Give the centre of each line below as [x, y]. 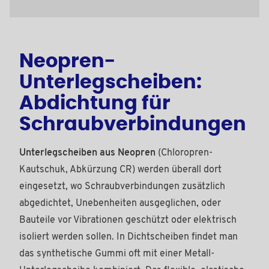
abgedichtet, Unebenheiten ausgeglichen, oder [120, 203]
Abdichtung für [95, 103]
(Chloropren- [185, 153]
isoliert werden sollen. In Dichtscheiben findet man [128, 237]
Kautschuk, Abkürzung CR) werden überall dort [120, 170]
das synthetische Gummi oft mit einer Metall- [117, 254]
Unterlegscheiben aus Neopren [89, 153]
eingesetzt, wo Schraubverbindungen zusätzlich [122, 186]
